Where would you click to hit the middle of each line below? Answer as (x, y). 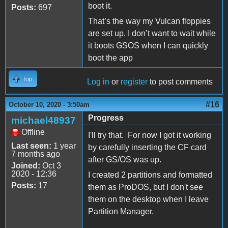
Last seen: (31, 146)
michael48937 (44, 120)
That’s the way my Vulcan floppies (149, 21)
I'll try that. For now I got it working (150, 135)
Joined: (26, 165)
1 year (64, 146)
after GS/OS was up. (126, 159)
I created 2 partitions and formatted (150, 175)
